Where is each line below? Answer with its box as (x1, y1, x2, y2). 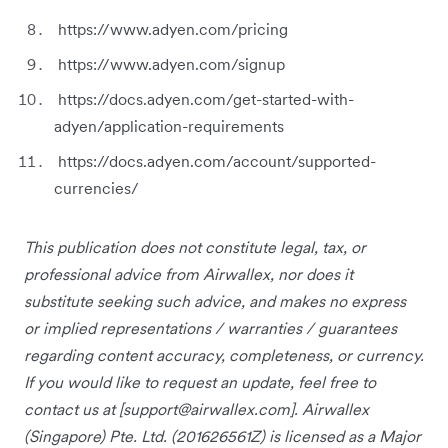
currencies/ (54, 178, 139, 199)
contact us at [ (24, 399, 123, 420)
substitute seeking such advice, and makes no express (24, 291, 406, 312)
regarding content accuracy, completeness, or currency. (24, 345, 424, 366)
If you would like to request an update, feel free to (24, 372, 376, 393)
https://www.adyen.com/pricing (54, 19, 288, 40)
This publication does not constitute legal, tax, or (24, 237, 366, 258)
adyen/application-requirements (54, 116, 284, 137)
